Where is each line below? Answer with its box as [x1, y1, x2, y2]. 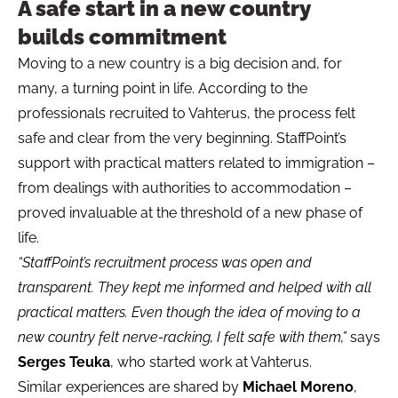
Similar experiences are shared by [18, 378, 243, 396]
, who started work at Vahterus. [110, 354, 312, 371]
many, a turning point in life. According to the [18, 80, 307, 98]
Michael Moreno [243, 378, 354, 396]
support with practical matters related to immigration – [18, 155, 375, 172]
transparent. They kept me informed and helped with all [18, 279, 371, 297]
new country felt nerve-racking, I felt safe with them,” [18, 329, 350, 346]
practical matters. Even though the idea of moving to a [18, 304, 361, 322]
